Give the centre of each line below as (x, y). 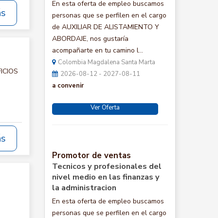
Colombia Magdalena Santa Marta (107, 62)
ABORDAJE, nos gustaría (90, 39)
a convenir (68, 86)
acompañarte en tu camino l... (98, 50)
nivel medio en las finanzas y (106, 177)
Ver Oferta (105, 108)
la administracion (84, 188)
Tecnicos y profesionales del (107, 166)
